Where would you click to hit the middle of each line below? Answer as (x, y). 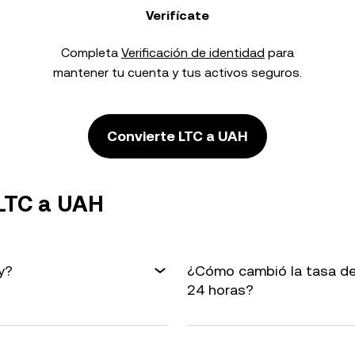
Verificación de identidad (193, 53)
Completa (91, 53)
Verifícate (177, 15)
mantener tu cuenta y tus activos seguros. (177, 73)
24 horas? (220, 290)
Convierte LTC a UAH (177, 136)
